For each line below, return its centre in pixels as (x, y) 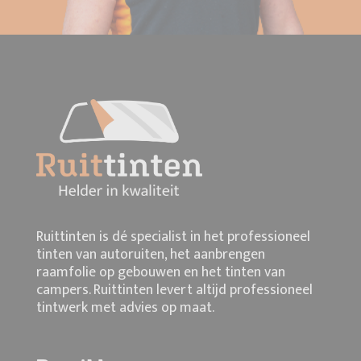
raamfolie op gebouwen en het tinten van (161, 273)
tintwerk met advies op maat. (125, 308)
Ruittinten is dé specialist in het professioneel (173, 237)
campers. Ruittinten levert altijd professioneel (174, 290)
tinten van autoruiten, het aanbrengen (151, 255)
